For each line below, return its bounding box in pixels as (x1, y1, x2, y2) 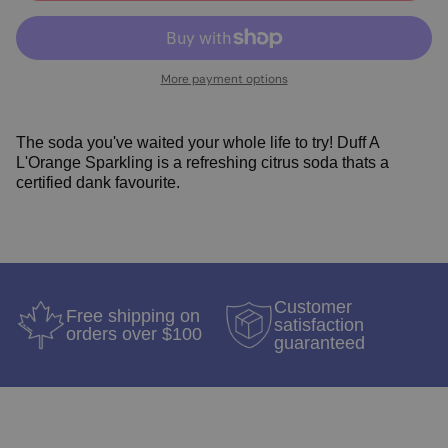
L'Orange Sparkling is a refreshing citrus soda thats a (16, 154, 389, 172)
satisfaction (274, 315, 364, 336)
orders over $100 (66, 324, 202, 345)
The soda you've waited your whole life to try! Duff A (16, 134, 379, 152)
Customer (274, 297, 352, 318)
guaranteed (274, 333, 365, 354)
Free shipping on (66, 306, 200, 327)
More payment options (160, 71, 288, 88)
